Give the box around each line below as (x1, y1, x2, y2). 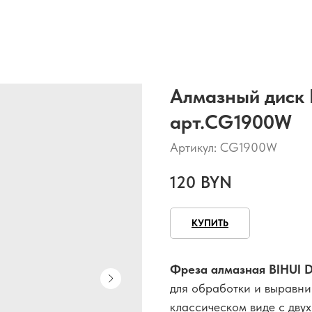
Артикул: (170, 140, 220, 155)
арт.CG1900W (170, 110, 292, 134)
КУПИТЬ (192, 217, 228, 228)
